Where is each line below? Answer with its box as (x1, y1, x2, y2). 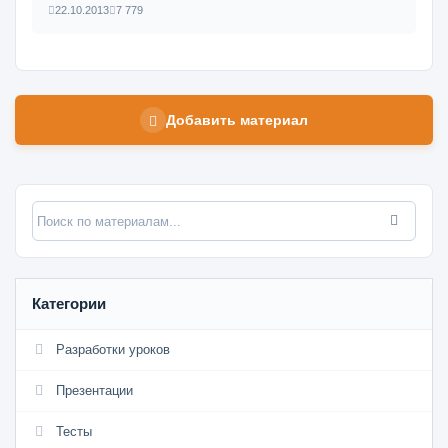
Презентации (56, 383, 133, 398)
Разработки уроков (56, 342, 170, 357)
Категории (32, 295, 106, 312)
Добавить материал (166, 111, 308, 128)
